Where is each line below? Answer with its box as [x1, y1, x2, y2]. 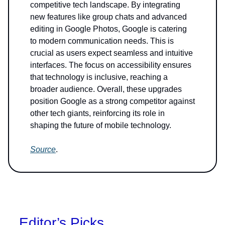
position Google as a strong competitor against [30, 97, 195, 106]
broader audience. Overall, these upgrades [30, 85, 182, 94]
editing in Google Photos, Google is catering [30, 25, 187, 34]
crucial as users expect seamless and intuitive [30, 49, 193, 58]
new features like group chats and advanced [30, 13, 187, 22]
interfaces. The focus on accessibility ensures [30, 61, 191, 70]
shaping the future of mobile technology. [30, 121, 171, 130]
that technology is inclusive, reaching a [30, 73, 168, 82]
